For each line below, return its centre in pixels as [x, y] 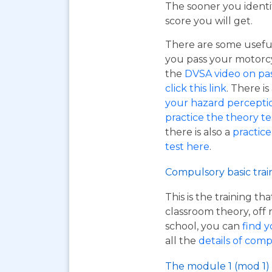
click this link [196, 88]
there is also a [199, 132]
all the [182, 241]
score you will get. [209, 21]
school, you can [204, 226]
